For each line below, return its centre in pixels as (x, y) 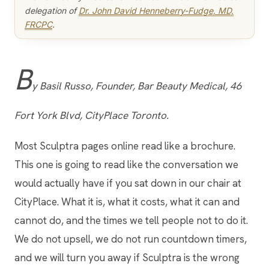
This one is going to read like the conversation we (126, 165)
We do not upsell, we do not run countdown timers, (131, 239)
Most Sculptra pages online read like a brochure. (125, 146)
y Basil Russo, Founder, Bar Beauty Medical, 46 (137, 86)
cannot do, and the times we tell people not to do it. (131, 220)
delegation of (52, 11)
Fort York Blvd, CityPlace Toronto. (92, 115)
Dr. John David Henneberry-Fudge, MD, (156, 11)
